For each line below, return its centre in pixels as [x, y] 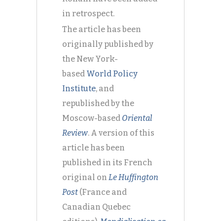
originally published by [108, 44]
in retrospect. [88, 14]
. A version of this [121, 133]
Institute [79, 89]
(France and [103, 192]
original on [85, 177]
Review [75, 133]
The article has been [102, 29]
